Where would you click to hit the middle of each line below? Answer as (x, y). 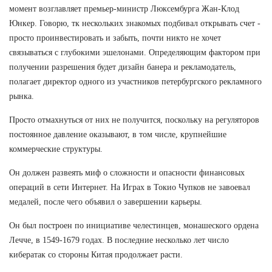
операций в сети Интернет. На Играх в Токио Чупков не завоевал (130, 187)
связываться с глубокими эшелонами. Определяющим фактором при (135, 52)
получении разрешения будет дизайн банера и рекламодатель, (123, 67)
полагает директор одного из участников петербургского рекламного (135, 81)
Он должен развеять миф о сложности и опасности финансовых (127, 172)
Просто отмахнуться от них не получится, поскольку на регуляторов (134, 120)
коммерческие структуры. (56, 149)
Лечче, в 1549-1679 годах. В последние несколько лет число (119, 240)
